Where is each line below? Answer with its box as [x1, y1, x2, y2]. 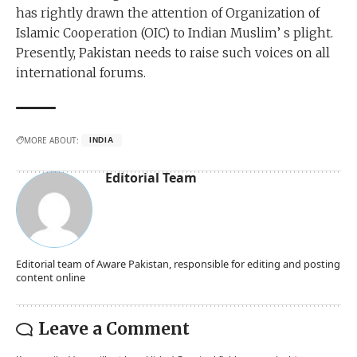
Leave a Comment [38, 319, 190, 340]
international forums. [16, 65, 146, 81]
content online [16, 270, 85, 285]
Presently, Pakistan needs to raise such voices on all [16, 45, 330, 61]
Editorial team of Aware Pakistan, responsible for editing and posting [16, 257, 340, 272]
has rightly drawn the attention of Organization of [16, 6, 320, 22]
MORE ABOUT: [24, 135, 79, 147]
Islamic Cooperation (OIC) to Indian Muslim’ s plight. [16, 25, 333, 41]
